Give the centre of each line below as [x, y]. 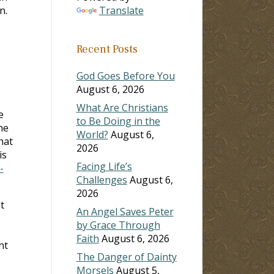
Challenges [102, 180]
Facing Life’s [104, 166]
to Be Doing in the [118, 121]
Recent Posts [107, 49]
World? [92, 134]
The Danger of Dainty [126, 257]
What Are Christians [122, 107]
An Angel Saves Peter [125, 211]
